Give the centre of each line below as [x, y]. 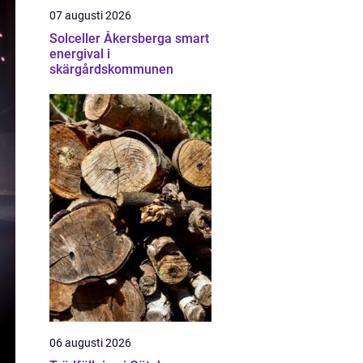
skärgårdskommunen [111, 69]
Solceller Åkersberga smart [112, 38]
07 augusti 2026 [90, 15]
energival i [80, 54]
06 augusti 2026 [90, 343]
